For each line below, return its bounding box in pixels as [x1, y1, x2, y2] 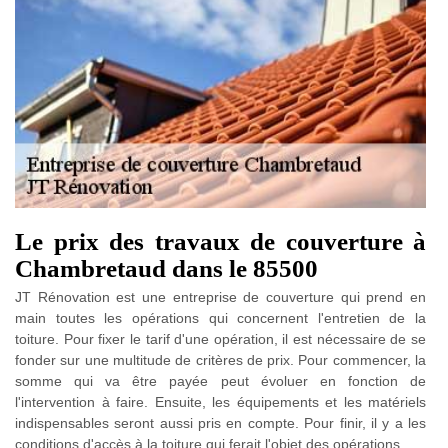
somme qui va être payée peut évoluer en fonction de [15, 372, 426, 389]
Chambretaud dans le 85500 [15, 254, 318, 282]
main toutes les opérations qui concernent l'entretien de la [15, 309, 426, 326]
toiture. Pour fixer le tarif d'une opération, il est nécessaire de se [15, 330, 426, 347]
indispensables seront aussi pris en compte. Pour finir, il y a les [15, 414, 426, 431]
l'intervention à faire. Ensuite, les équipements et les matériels [15, 393, 426, 410]
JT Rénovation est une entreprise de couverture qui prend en [15, 288, 426, 305]
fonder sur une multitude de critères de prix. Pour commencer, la [15, 351, 426, 368]
